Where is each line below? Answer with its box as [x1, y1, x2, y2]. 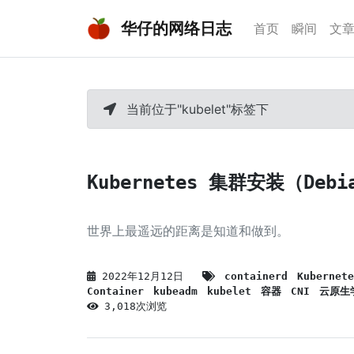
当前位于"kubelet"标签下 [122, 101, 269, 117]
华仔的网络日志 [117, 19, 232, 38]
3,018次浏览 [104, 300, 167, 312]
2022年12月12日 [102, 270, 190, 282]
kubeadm [153, 285, 198, 297]
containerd [224, 270, 288, 282]
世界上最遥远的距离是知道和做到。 [87, 224, 289, 239]
